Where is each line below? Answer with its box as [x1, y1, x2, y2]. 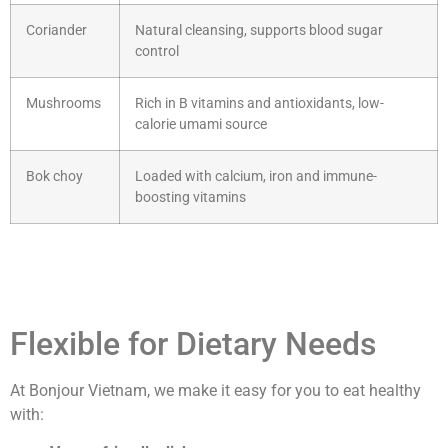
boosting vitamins [135, 188, 246, 206]
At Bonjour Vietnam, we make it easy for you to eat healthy [10, 380, 421, 400]
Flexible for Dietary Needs [10, 324, 376, 363]
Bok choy [26, 167, 83, 185]
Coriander [26, 21, 87, 39]
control [135, 42, 179, 60]
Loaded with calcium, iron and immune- [135, 167, 377, 185]
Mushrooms [26, 94, 101, 112]
